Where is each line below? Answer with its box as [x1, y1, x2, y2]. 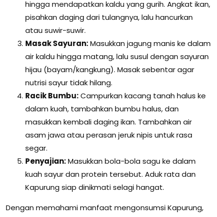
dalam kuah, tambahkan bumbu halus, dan [25, 104, 179, 114]
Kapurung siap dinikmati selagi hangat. [25, 182, 164, 193]
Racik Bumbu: [25, 91, 78, 101]
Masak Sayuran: [25, 38, 88, 49]
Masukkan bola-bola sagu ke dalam [66, 156, 196, 167]
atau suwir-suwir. [25, 25, 86, 36]
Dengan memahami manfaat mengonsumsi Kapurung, [6, 202, 203, 213]
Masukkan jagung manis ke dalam [88, 38, 211, 49]
